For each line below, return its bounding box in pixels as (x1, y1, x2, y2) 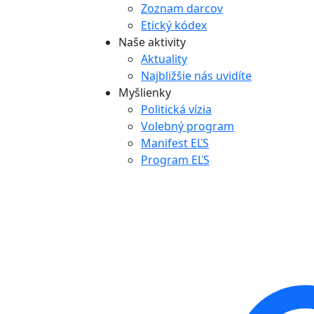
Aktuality (141, 51, 187, 67)
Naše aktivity (118, 34, 186, 50)
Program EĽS (141, 152, 210, 168)
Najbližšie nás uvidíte (141, 68, 252, 83)
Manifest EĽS (141, 135, 209, 151)
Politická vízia (141, 102, 212, 117)
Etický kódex (141, 18, 207, 33)
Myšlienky (118, 85, 171, 100)
